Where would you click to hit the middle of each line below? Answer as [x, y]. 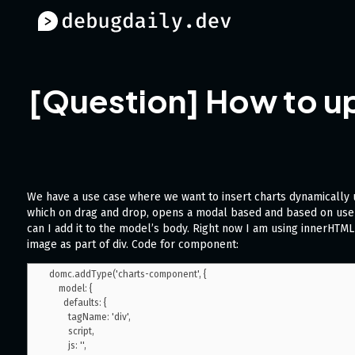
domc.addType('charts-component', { [128, 274]
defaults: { [56, 303]
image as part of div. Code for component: [133, 244]
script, [59, 331]
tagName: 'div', [59, 317]
